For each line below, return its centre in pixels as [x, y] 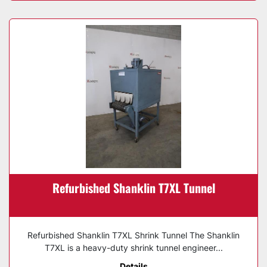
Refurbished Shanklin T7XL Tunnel [133, 188]
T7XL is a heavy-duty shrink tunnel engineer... [133, 248]
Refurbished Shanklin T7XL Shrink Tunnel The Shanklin [133, 235]
